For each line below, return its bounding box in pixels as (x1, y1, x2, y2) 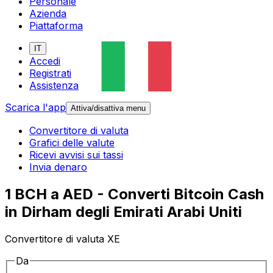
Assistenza (29, 79, 79, 92)
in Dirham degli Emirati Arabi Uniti (5, 203, 242, 221)
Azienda (29, 7, 66, 20)
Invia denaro (29, 161, 87, 174)
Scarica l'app (5, 101, 66, 114)
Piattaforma (29, 19, 83, 32)
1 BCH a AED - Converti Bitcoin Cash (5, 185, 264, 204)
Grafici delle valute (29, 136, 115, 149)
